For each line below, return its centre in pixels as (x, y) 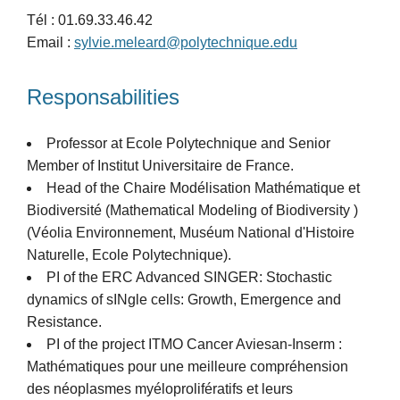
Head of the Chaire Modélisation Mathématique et (203, 187)
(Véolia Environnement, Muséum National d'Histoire (191, 232)
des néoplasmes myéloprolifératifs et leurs (160, 388)
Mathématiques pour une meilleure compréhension (187, 366)
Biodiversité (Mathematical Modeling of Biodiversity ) (192, 210)
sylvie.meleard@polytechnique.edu (186, 42)
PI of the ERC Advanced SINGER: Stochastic (189, 277)
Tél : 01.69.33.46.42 (90, 20)
